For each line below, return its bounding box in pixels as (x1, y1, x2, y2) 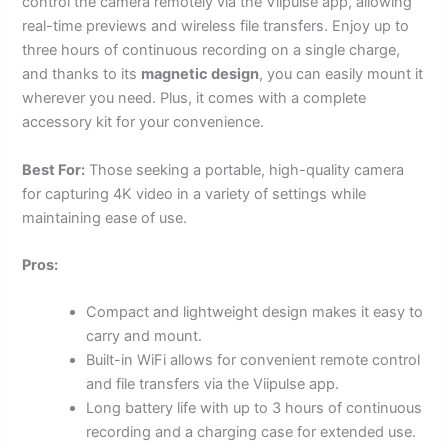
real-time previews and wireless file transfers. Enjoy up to (22, 17, 410, 36)
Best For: (22, 160, 86, 179)
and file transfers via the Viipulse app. (86, 375, 340, 394)
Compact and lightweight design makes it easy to (86, 303, 424, 322)
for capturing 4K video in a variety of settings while (22, 184, 367, 203)
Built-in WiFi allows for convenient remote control (86, 351, 421, 370)
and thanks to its (22, 65, 142, 84)
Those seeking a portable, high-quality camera (85, 160, 405, 179)
